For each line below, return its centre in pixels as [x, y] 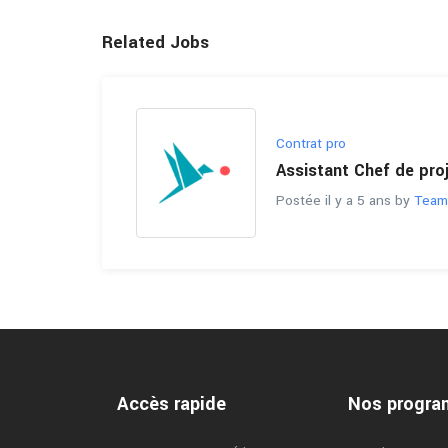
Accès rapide [171, 404]
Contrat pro [311, 143]
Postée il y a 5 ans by [345, 200]
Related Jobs [155, 42]
